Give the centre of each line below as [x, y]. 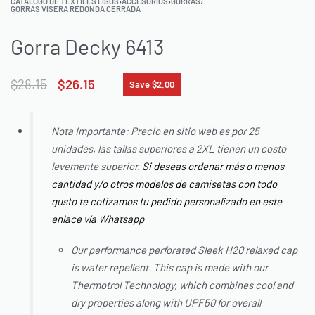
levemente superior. [97, 166]
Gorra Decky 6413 [87, 47]
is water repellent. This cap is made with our [170, 268]
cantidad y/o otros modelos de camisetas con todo [165, 184]
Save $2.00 [152, 84]
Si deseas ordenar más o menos [213, 166]
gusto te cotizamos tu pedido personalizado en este [167, 201]
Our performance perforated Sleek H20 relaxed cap [185, 250]
